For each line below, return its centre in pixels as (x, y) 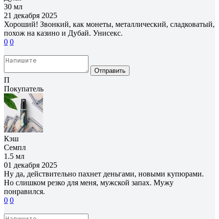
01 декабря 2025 (31, 165)
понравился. (24, 191)
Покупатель (24, 88)
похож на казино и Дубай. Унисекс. (63, 33)
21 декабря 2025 (31, 15)
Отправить (110, 70)
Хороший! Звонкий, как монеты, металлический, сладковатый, (109, 24)
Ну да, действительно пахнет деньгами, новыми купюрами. (104, 174)
